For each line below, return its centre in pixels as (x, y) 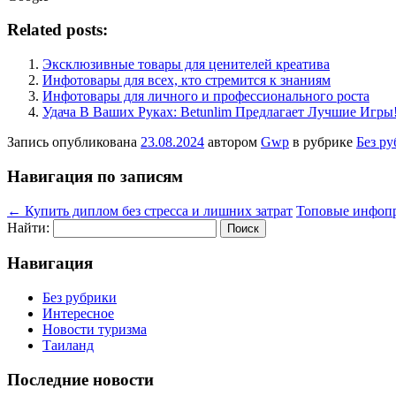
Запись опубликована (74, 142)
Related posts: (57, 30)
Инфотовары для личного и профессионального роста (206, 96)
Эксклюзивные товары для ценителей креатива (186, 65)
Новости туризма (95, 329)
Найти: (28, 227)
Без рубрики (80, 297)
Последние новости (80, 379)
